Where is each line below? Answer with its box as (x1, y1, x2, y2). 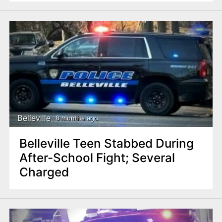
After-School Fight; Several (19, 150, 175, 166)
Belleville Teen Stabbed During (19, 136, 194, 151)
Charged (19, 165, 69, 180)
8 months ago (55, 113, 98, 122)
